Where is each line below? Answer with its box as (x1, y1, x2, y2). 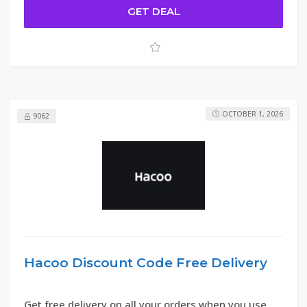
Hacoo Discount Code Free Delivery (24, 255, 267, 271)
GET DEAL (127, 5, 180, 18)
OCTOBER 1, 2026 (222, 109, 283, 119)
